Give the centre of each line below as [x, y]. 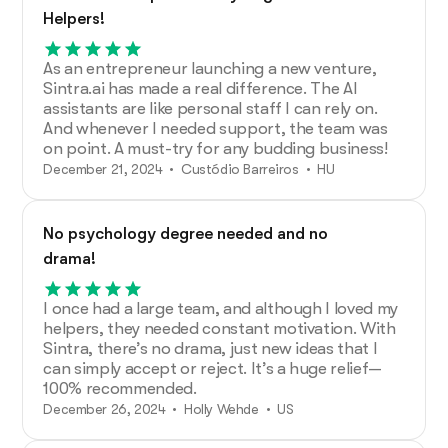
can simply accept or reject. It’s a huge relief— [213, 368]
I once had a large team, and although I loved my [221, 308]
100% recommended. [120, 388]
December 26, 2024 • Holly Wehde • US [168, 408]
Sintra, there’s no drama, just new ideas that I [210, 348]
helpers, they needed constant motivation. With [219, 328]
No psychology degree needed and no [186, 233]
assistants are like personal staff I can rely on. [210, 108]
